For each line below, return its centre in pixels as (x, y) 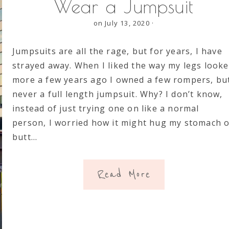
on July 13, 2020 (121, 23)
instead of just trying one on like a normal (106, 108)
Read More (124, 175)
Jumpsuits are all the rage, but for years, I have (117, 51)
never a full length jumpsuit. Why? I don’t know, (118, 94)
